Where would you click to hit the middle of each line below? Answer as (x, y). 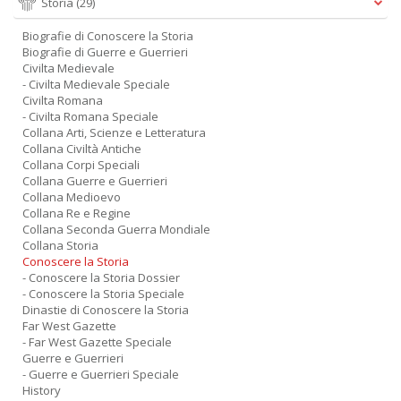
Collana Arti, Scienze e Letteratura (114, 132)
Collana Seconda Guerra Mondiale (116, 229)
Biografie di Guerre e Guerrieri (105, 52)
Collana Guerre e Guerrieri (95, 181)
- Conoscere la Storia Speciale (103, 294)
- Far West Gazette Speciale (97, 342)
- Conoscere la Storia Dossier (101, 277)
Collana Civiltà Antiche (82, 149)
